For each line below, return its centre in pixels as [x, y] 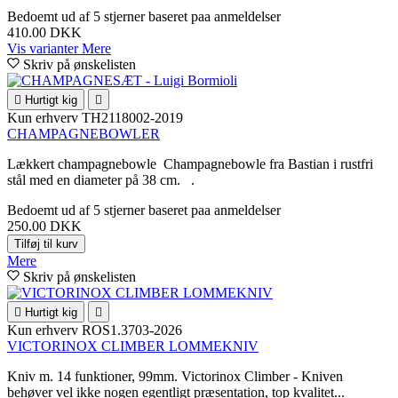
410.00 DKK [44, 32]
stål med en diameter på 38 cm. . [101, 179]
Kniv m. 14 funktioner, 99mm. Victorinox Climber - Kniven [175, 376]
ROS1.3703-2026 [132, 330]
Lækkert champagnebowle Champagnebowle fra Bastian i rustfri [190, 163]
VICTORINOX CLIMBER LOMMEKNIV [133, 346]
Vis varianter [44, 48]
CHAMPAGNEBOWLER [84, 133]
